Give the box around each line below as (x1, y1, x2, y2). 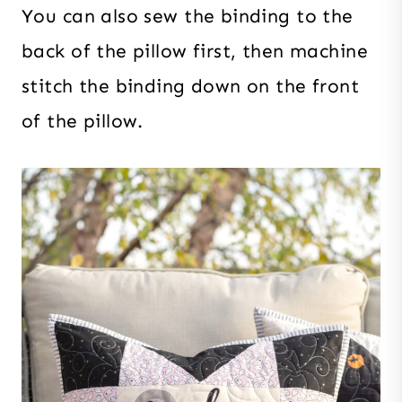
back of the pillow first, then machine (22, 39, 368, 63)
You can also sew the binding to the (22, 4, 354, 28)
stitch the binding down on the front (22, 74, 360, 98)
